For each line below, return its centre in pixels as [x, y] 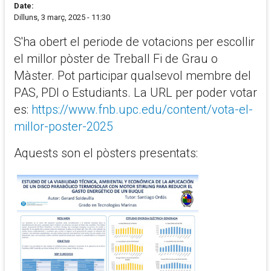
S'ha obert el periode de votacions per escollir [134, 41]
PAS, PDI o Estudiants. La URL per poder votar [135, 92]
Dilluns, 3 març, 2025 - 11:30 [62, 18]
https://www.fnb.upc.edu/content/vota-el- [142, 109]
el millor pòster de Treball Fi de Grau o [116, 58]
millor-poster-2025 [64, 126]
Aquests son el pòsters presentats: [106, 153]
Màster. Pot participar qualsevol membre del [132, 75]
